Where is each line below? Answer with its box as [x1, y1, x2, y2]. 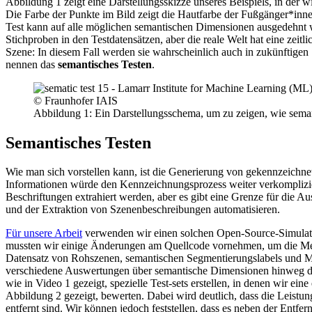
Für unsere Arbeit [6, 227, 82, 240]
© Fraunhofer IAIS [33, 94, 118, 107]
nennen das [6, 58, 58, 70]
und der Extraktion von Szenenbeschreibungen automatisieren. [6, 203, 280, 216]
